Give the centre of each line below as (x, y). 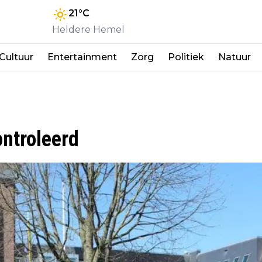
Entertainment (82, 57)
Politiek (186, 57)
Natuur (235, 57)
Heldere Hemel (88, 29)
